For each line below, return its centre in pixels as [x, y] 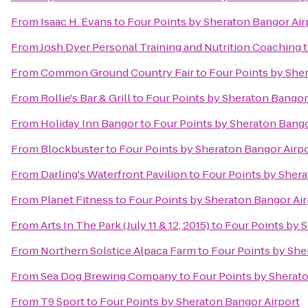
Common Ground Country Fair [117, 73]
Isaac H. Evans [76, 22]
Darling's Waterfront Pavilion [114, 174]
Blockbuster [72, 149]
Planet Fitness [77, 200]
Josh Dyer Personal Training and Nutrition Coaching [170, 47]
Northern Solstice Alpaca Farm [118, 251]
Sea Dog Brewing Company [109, 276]
